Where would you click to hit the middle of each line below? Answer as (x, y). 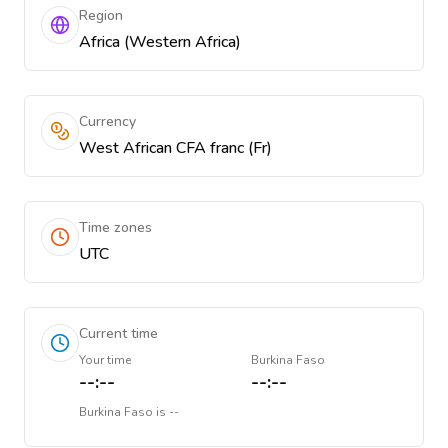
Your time (105, 360)
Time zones (115, 227)
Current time (118, 333)
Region (101, 15)
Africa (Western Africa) (160, 42)
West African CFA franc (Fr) (175, 148)
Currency (107, 121)
